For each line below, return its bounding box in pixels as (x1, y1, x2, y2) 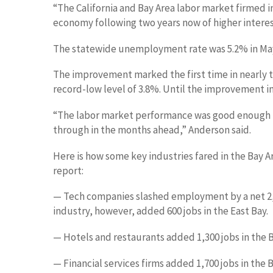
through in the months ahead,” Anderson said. (53, 122, 251, 136)
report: (53, 163, 83, 177)
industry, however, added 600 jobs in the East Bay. (53, 204, 268, 218)
